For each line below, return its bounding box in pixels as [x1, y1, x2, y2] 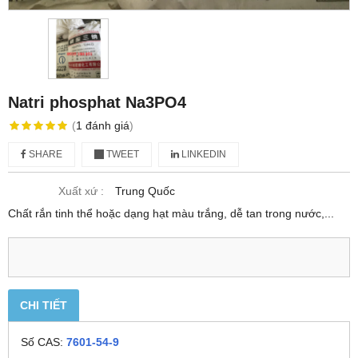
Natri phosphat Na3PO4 [8, 93, 186, 111]
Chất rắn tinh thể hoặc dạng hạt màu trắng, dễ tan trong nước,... [8, 207, 334, 220]
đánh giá [85, 119, 129, 132]
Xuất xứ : [58, 185, 104, 197]
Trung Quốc [115, 185, 175, 197]
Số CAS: [21, 336, 66, 348]
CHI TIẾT [20, 299, 67, 312]
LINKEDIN [179, 149, 226, 160]
